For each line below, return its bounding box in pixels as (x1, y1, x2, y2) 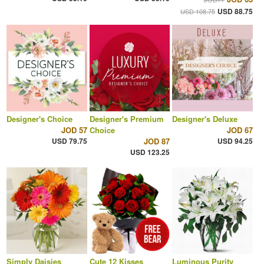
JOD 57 (61, 124, 87, 136)
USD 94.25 (217, 135, 253, 146)
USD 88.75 (217, 5, 253, 16)
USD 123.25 (130, 146, 170, 157)
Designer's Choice (6, 113, 72, 124)
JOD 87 (144, 135, 170, 147)
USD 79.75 (51, 135, 87, 146)
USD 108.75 (180, 6, 215, 16)
